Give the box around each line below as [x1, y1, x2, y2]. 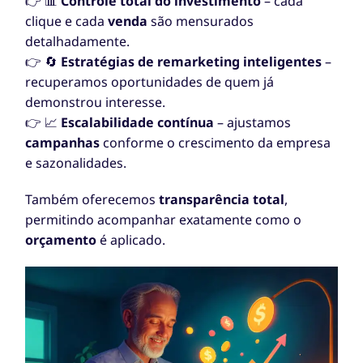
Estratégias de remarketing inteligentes [61, 53, 322, 71]
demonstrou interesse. [25, 93, 166, 112]
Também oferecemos [25, 190, 160, 209]
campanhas [25, 134, 100, 152]
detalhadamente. [25, 32, 130, 51]
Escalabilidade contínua [61, 113, 215, 132]
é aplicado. [96, 231, 166, 250]
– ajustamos [214, 113, 292, 132]
